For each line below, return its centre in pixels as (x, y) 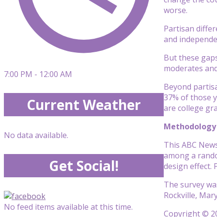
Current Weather (84, 105)
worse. (176, 10)
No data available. (36, 135)
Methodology (190, 126)
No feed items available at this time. (68, 207)
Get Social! (84, 166)
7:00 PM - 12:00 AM (38, 74)
